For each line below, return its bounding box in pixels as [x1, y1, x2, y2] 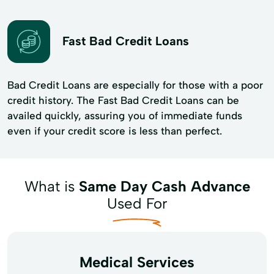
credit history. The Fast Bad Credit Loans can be [7, 94, 239, 106]
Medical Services [80, 253, 194, 271]
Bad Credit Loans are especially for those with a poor [7, 78, 263, 91]
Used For [106, 194, 168, 212]
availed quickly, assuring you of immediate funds [7, 109, 242, 122]
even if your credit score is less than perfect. [7, 124, 222, 137]
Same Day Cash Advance [78, 177, 250, 195]
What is [24, 177, 79, 195]
